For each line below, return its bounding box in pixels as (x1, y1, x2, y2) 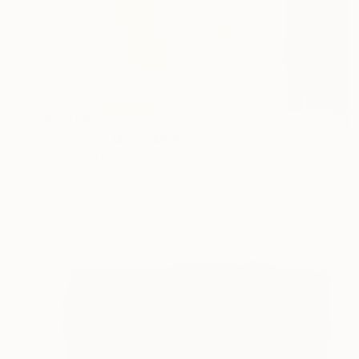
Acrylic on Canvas (45, 167, 140, 182)
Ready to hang (45, 185, 123, 200)
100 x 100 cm (163, 167, 232, 182)
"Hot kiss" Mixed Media (45, 131, 192, 147)
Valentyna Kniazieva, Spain (45, 150, 188, 164)
